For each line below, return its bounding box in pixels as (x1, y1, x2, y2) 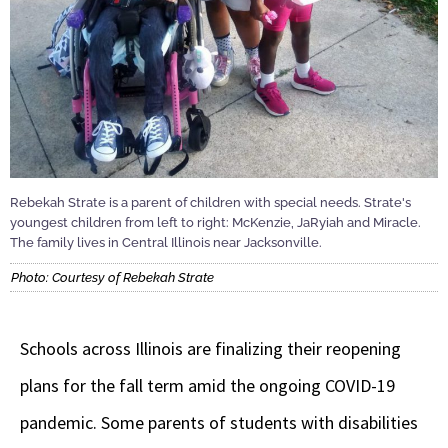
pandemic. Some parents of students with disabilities (20, 411, 418, 435)
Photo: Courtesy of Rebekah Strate (11, 270, 214, 286)
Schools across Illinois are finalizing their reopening (20, 337, 401, 361)
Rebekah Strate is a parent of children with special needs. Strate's (10, 194, 411, 210)
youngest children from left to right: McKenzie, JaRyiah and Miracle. (10, 214, 421, 230)
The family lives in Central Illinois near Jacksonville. (10, 234, 322, 250)
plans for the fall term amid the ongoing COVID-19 (20, 374, 395, 398)
